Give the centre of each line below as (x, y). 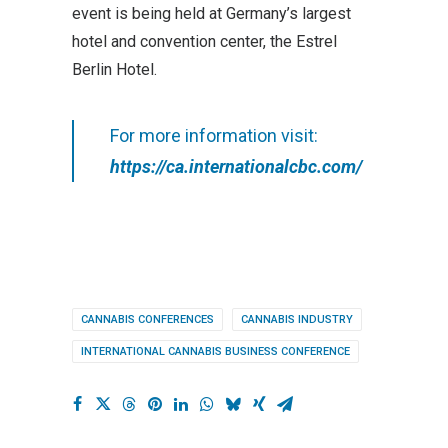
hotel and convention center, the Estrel (204, 41)
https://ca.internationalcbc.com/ (236, 166)
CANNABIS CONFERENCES (147, 319)
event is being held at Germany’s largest (211, 13)
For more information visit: (214, 135)
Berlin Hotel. (114, 69)
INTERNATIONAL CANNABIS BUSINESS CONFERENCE (215, 351)
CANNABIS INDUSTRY (297, 319)
